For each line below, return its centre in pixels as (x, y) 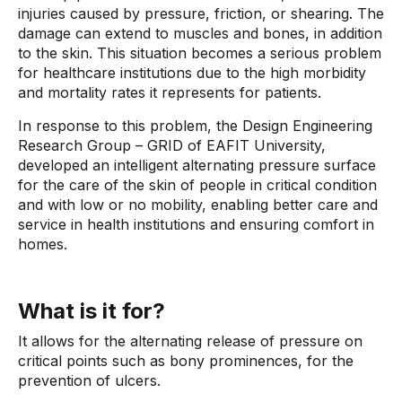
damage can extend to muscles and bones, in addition (200, 33)
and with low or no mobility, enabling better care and (198, 205)
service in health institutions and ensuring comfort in (196, 224)
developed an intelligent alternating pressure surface (197, 165)
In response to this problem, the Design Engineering (195, 126)
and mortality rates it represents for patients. (170, 92)
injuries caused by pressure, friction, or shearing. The (201, 13)
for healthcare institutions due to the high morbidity (192, 73)
